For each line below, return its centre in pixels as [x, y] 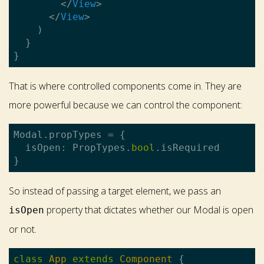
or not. [23, 230]
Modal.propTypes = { [70, 135]
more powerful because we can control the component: [126, 105]
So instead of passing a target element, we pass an [115, 191]
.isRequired [187, 148]
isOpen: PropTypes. [72, 148]
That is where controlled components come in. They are [125, 86]
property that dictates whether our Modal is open [149, 210]
